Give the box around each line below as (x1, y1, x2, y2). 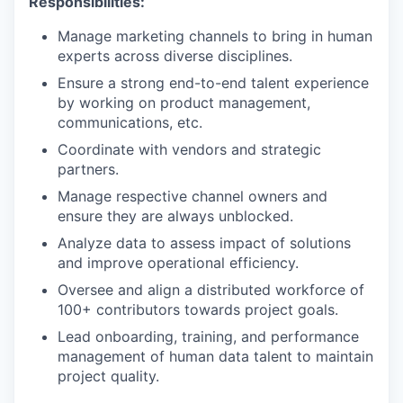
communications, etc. (58, 113, 202, 131)
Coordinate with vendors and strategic (58, 140, 321, 158)
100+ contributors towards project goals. (58, 300, 338, 318)
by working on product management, (58, 94, 310, 112)
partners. (58, 160, 119, 178)
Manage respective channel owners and (58, 187, 327, 205)
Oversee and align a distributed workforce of (58, 281, 364, 299)
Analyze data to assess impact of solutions (58, 234, 351, 252)
